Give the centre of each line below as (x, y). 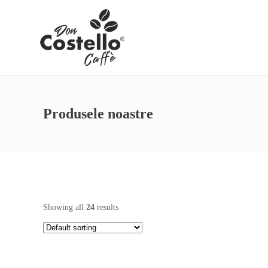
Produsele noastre (98, 114)
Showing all (65, 207)
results (106, 207)
